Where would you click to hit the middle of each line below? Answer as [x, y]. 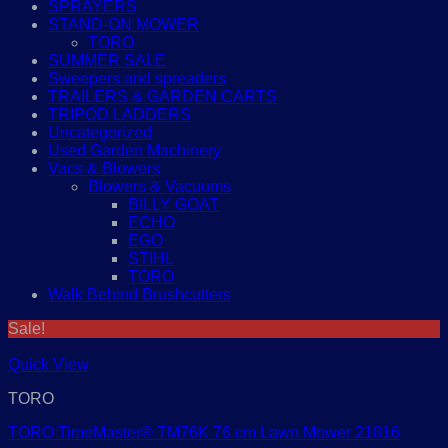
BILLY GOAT [173, 204]
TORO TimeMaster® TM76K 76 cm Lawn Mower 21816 [204, 432]
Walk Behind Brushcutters [139, 294]
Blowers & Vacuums [159, 186]
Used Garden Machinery [134, 150]
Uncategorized [100, 132]
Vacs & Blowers [104, 168]
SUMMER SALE [107, 60]
